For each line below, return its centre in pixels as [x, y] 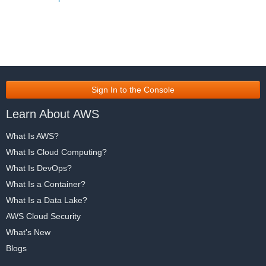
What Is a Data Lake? [47, 200]
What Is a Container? [46, 184]
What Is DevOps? [39, 168]
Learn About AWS [53, 114]
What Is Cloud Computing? [56, 152]
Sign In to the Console [133, 90]
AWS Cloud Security [43, 216]
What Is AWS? [32, 136]
